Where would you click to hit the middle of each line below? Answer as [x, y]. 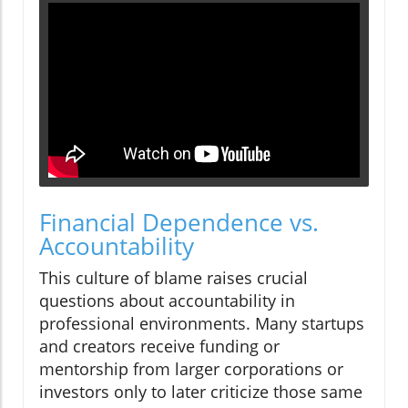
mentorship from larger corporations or [191, 369]
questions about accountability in [167, 301]
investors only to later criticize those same [201, 392]
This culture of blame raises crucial [173, 278]
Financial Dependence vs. [179, 223]
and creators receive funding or [159, 347]
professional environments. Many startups [202, 324]
